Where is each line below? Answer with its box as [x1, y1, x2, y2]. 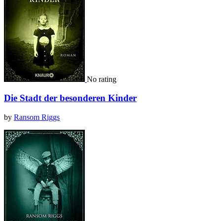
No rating [87, 74, 116, 83]
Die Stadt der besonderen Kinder [4, 93, 137, 104]
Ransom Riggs [14, 113, 60, 122]
